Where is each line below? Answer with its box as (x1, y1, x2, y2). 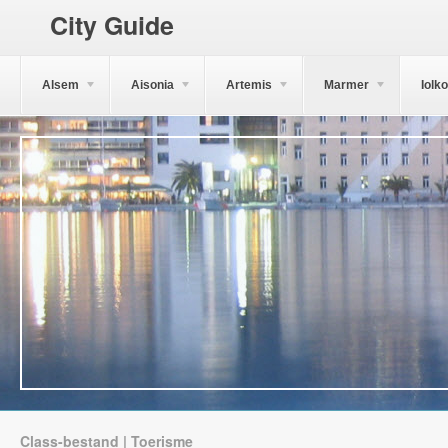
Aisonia (131, 78, 174, 92)
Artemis (226, 78, 272, 92)
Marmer (324, 78, 369, 92)
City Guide (50, 7, 174, 43)
